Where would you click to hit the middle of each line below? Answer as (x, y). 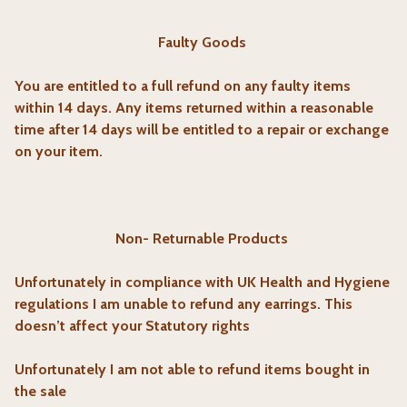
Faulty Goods (202, 42)
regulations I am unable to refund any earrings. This (184, 304)
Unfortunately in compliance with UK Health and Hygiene (202, 282)
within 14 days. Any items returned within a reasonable (194, 108)
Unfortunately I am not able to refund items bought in (192, 369)
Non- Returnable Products (202, 238)
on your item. (59, 151)
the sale (40, 391)
